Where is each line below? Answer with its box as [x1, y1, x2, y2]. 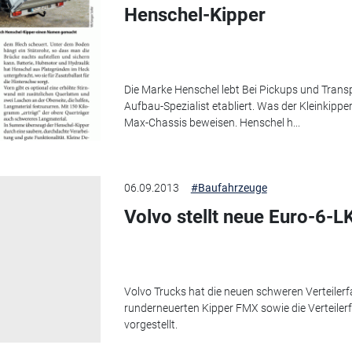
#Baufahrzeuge [190, 181, 267, 195]
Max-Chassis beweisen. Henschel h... [123, 115, 300, 129]
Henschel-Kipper [123, 4, 266, 27]
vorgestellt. [123, 317, 178, 331]
